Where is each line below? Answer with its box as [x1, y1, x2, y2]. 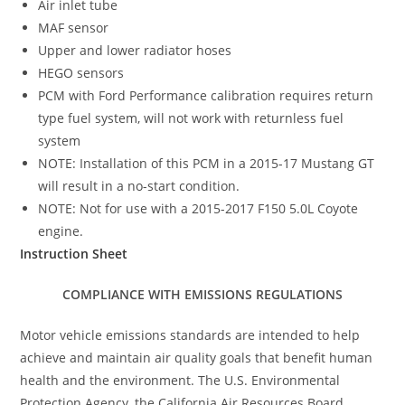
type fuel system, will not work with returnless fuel [38, 108, 344, 127]
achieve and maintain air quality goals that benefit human [20, 348, 373, 366]
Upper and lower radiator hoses [38, 41, 232, 59]
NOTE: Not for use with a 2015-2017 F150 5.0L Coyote [38, 199, 359, 217]
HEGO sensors [38, 63, 125, 81]
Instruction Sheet [20, 244, 128, 262]
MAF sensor [38, 18, 109, 36]
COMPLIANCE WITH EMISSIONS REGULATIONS [62, 285, 343, 303]
